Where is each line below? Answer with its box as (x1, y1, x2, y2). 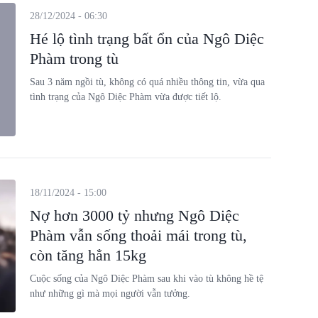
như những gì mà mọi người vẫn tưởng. (29, 287, 190, 299)
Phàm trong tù (29, 50, 119, 67)
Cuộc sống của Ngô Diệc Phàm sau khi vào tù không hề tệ (29, 273, 263, 284)
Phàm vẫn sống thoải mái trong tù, (29, 226, 247, 244)
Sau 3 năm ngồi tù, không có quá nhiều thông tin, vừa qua (29, 77, 265, 87)
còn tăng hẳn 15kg (29, 246, 146, 264)
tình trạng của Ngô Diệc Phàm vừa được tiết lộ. (29, 92, 221, 102)
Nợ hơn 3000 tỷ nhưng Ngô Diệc (29, 206, 239, 224)
